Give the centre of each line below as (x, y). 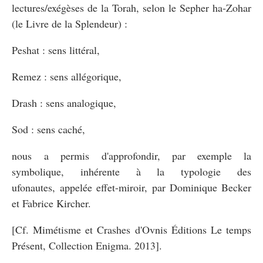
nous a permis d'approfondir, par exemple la (131, 155)
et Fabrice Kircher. (51, 203)
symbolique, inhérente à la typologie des (131, 171)
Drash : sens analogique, (66, 102)
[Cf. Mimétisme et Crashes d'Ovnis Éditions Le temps (131, 229)
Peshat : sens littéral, (56, 50)
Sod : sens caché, (48, 129)
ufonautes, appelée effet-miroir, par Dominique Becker (131, 187)
